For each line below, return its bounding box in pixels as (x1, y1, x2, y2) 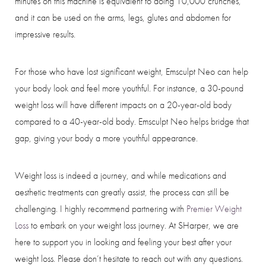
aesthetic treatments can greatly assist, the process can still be (15, 185, 229, 198)
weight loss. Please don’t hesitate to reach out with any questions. (15, 252, 243, 265)
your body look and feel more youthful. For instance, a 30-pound (15, 81, 243, 94)
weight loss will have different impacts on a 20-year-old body (15, 98, 232, 111)
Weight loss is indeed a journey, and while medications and (15, 169, 226, 182)
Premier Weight (186, 202, 242, 215)
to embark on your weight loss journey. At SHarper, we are (28, 218, 239, 232)
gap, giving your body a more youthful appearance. (15, 131, 198, 144)
